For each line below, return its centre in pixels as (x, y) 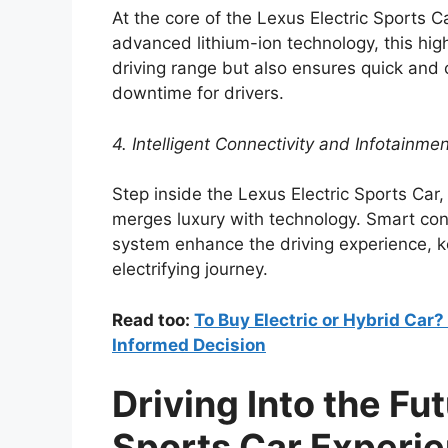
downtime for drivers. (198, 93)
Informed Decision (189, 344)
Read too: (153, 319)
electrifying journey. (190, 269)
